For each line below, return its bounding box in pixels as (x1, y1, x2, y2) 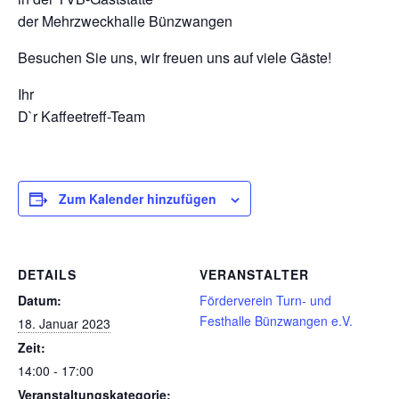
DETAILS (18, 265, 77, 284)
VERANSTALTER (199, 265, 309, 284)
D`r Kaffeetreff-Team (18, 106, 145, 127)
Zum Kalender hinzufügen (59, 190, 216, 208)
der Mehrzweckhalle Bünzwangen (18, 11, 232, 32)
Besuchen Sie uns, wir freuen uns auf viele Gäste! (18, 47, 331, 69)
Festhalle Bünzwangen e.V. (199, 312, 353, 330)
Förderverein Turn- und (199, 291, 331, 310)
